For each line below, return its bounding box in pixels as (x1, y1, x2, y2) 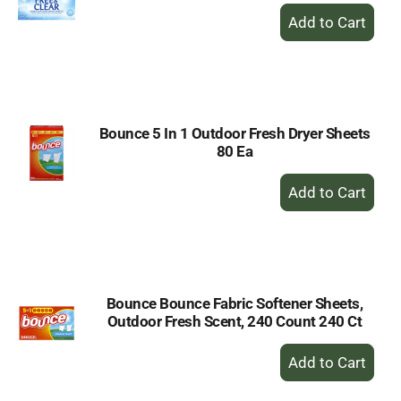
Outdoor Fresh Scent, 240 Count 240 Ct (107, 312, 363, 330)
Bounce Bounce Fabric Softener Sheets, (106, 294, 363, 312)
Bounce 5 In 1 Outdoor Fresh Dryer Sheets (98, 124, 371, 142)
